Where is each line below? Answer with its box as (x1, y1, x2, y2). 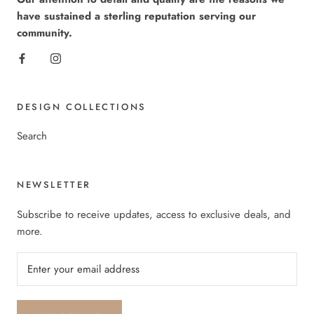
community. (17, 25, 72, 41)
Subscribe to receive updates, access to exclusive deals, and (17, 207, 291, 223)
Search (17, 128, 47, 144)
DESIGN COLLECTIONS (17, 100, 146, 114)
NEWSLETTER (17, 178, 91, 192)
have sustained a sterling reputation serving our (17, 8, 256, 25)
